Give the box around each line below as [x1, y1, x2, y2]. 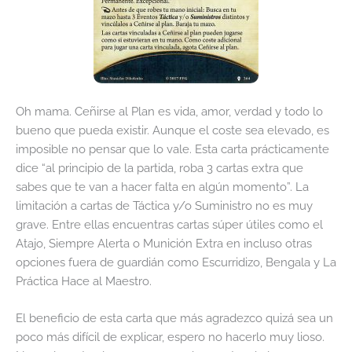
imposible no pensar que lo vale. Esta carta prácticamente [16, 141, 329, 156]
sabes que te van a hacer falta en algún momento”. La [16, 179, 309, 193]
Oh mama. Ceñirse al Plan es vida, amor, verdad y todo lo [16, 104, 323, 118]
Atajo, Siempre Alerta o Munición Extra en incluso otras [16, 236, 312, 250]
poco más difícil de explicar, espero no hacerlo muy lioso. [16, 330, 324, 344]
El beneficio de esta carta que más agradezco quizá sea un [16, 311, 333, 325]
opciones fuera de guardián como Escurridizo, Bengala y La [16, 255, 336, 269]
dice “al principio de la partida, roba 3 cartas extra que [16, 160, 303, 174]
